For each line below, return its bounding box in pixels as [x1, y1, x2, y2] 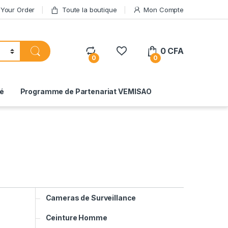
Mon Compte [144, 5, 184, 14]
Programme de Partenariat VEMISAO [20, 87, 152, 96]
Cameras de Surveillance [45, 193, 136, 202]
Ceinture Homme [45, 213, 107, 222]
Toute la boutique [62, 5, 117, 14]
